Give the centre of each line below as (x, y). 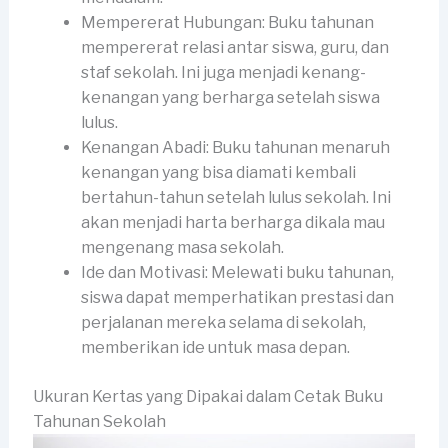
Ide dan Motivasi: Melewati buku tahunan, (237, 273)
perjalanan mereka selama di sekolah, (223, 323)
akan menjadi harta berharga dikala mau (232, 223)
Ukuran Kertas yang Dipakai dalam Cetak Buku (207, 397)
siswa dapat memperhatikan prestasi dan (237, 298)
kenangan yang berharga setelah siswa (230, 98)
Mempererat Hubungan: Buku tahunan (227, 23)
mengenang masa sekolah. (182, 248)
